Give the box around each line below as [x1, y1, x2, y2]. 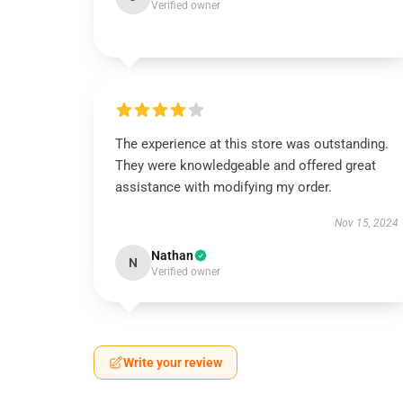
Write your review [123, 355, 222, 370]
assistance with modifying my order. [115, 179, 332, 195]
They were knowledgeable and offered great [115, 157, 376, 174]
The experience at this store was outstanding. [115, 136, 389, 152]
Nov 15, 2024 [334, 217, 399, 229]
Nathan [151, 248, 193, 263]
